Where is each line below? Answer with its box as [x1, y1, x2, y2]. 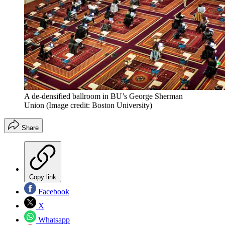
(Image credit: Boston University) [46, 100, 152, 109]
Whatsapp [36, 215, 70, 224]
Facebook [36, 187, 69, 196]
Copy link [29, 173, 56, 181]
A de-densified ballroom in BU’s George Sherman [24, 91, 183, 100]
